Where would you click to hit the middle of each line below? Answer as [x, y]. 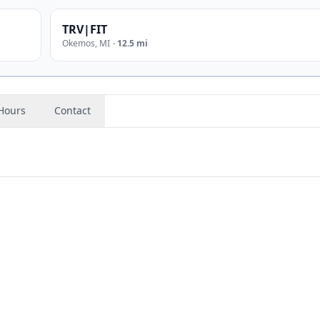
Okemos [79, 43]
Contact [72, 110]
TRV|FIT [85, 29]
